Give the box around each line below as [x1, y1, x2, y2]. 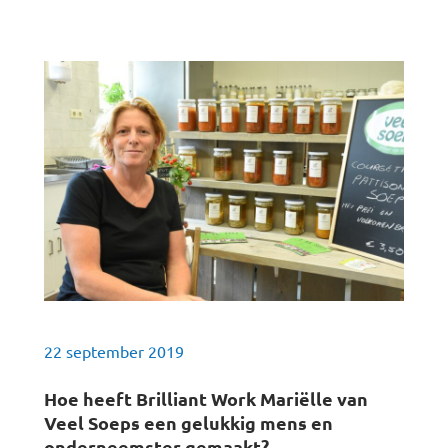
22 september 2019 [44, 341, 184, 361]
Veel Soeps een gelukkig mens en [44, 411, 333, 434]
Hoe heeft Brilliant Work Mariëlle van [44, 387, 368, 410]
